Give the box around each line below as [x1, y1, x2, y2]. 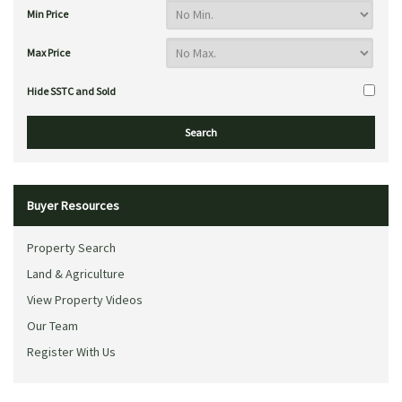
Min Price [27, 7, 68, 21]
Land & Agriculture [27, 266, 125, 282]
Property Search [27, 240, 116, 256]
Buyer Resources [27, 197, 119, 214]
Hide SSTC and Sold [27, 84, 116, 98]
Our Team [27, 318, 78, 334]
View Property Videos [27, 292, 143, 308]
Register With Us [27, 344, 116, 360]
